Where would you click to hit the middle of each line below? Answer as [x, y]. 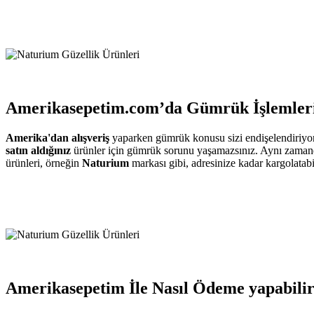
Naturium [105, 163]
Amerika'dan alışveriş [59, 138]
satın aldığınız [38, 151]
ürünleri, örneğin [44, 163]
